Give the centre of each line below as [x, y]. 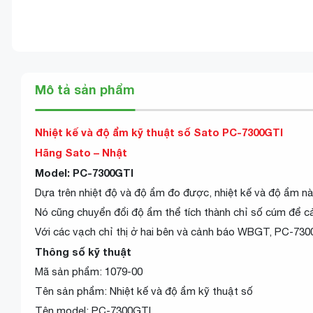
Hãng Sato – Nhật [82, 152]
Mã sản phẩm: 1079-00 [89, 271]
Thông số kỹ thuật [83, 252]
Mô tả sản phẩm [85, 89]
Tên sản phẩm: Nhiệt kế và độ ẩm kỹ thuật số [144, 291]
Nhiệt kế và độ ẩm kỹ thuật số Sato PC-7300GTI [159, 132]
